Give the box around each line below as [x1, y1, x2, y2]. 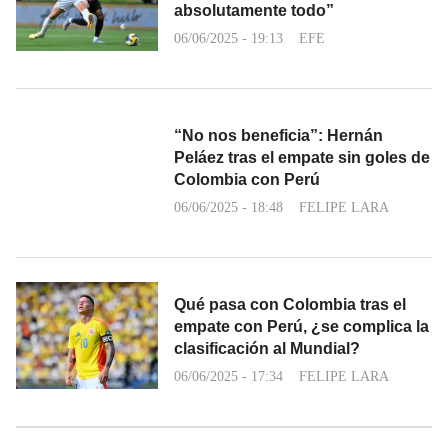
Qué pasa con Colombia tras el [174, 296, 406, 314]
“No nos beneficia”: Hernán [174, 127, 383, 145]
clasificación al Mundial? [174, 340, 360, 358]
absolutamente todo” [174, 2, 334, 20]
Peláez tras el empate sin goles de [174, 149, 430, 167]
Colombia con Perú [174, 171, 320, 189]
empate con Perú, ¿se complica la [174, 318, 429, 336]
